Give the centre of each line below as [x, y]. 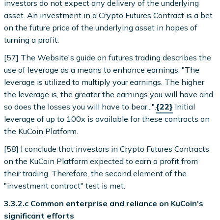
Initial [184, 106]
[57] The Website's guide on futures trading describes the [108, 57]
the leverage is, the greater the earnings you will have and [109, 94]
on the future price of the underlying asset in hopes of [101, 27]
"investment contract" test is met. [65, 185]
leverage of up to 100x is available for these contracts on [107, 119]
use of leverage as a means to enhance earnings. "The [102, 69]
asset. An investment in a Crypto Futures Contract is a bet [109, 15]
